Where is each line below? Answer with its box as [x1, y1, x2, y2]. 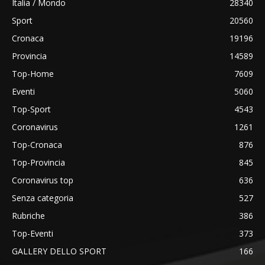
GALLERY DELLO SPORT [12, 245, 106, 257]
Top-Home [12, 67, 54, 79]
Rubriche [12, 209, 45, 221]
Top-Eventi [12, 227, 53, 239]
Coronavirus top [12, 174, 73, 186]
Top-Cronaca [12, 138, 62, 150]
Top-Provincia [12, 156, 65, 168]
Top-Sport [12, 103, 51, 115]
